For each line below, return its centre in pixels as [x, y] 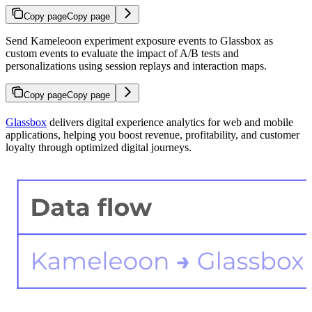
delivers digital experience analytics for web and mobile [170, 122]
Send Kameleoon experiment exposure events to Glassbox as [139, 40]
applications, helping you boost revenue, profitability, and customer [153, 134]
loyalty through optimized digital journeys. [99, 147]
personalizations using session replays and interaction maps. [136, 65]
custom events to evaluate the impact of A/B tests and [122, 53]
